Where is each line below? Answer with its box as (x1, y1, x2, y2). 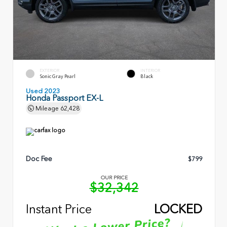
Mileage (34, 104, 60, 112)
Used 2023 (26, 87, 60, 95)
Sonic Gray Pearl (40, 73, 75, 80)
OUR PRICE (100, 175, 128, 181)
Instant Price (26, 201, 92, 216)
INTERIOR (140, 68, 160, 73)
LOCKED (154, 201, 202, 216)
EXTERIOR (40, 68, 59, 73)
